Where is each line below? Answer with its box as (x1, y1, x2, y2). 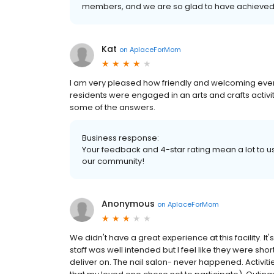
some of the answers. (70, 102, 155, 113)
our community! (82, 155, 144, 167)
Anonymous (102, 198, 155, 210)
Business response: (82, 132, 159, 144)
